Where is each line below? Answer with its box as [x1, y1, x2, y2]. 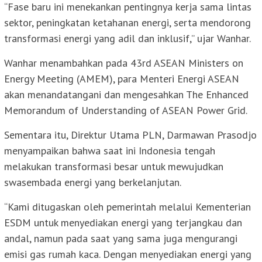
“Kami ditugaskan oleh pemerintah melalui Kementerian [4, 200, 251, 214]
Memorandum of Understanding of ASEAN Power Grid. [4, 104, 247, 118]
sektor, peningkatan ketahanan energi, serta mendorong [4, 16, 251, 30]
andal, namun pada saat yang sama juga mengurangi [4, 232, 237, 246]
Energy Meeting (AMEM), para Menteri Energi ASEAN [4, 72, 239, 86]
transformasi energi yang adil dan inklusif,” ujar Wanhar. [4, 32, 251, 46]
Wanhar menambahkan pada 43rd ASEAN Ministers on [4, 56, 243, 70]
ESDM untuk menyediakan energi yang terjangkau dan [4, 216, 242, 230]
